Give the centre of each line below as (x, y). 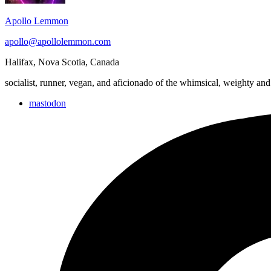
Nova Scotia (62, 62)
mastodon (47, 103)
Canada (105, 62)
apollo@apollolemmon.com (58, 41)
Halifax (19, 62)
